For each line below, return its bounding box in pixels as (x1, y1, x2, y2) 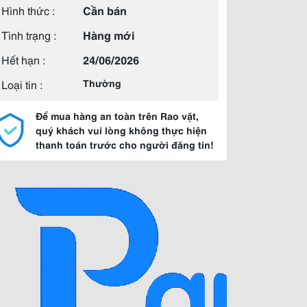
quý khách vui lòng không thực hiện (36, 123, 207, 137)
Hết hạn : (1, 51, 45, 67)
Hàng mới (83, 27, 134, 42)
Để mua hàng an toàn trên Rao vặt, (36, 109, 199, 123)
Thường (83, 76, 121, 90)
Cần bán (83, 2, 127, 18)
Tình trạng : (1, 27, 56, 42)
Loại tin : (1, 76, 42, 92)
